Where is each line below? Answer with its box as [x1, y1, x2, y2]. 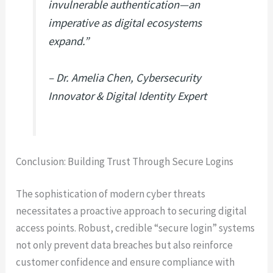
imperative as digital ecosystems [48, 15, 202, 30]
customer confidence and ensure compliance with [16, 255, 235, 269]
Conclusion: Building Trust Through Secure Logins [16, 154, 234, 168]
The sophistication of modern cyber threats [16, 187, 206, 201]
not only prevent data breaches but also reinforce [16, 238, 233, 252]
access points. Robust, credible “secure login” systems [16, 221, 255, 235]
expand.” [48, 34, 90, 48]
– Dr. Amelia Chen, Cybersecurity [48, 70, 202, 85]
